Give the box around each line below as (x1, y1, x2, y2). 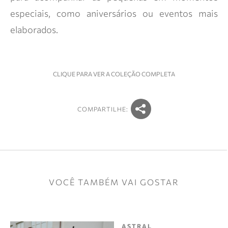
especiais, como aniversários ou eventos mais (10, 8, 218, 19)
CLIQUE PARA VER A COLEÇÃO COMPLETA (53, 70, 175, 77)
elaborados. (10, 24, 58, 35)
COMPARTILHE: (77, 105, 128, 112)
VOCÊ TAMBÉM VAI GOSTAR (49, 177, 179, 187)
